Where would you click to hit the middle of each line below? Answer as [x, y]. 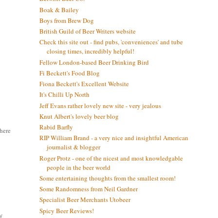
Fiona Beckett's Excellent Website [84, 84]
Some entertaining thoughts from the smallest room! [107, 178]
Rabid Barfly [56, 127]
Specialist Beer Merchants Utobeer [85, 200]
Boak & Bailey [59, 9]
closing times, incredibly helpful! [90, 51]
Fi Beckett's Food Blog [69, 73]
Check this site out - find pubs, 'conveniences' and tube [111, 42]
